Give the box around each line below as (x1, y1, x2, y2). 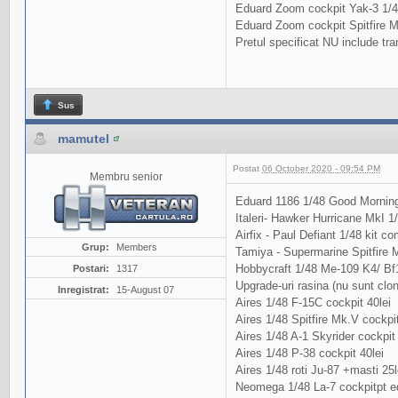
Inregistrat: (57, 283, 109, 295)
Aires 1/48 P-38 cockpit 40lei (235, 346, 384, 360)
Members (115, 241, 157, 252)
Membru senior (89, 170, 163, 182)
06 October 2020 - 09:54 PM (262, 163, 380, 173)
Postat (233, 163, 262, 173)
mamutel (58, 131, 109, 146)
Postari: (72, 262, 109, 274)
